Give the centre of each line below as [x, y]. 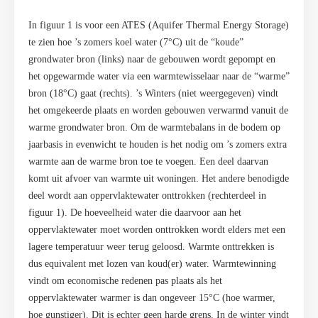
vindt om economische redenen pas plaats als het [125, 280]
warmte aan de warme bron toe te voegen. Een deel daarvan [148, 161]
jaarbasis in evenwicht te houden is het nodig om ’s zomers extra [158, 144]
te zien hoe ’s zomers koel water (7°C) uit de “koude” [136, 42]
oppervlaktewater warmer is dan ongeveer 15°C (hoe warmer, [152, 297]
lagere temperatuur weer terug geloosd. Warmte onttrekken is [151, 246]
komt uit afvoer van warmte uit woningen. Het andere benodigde [159, 178]
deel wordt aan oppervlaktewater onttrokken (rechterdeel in [147, 195]
